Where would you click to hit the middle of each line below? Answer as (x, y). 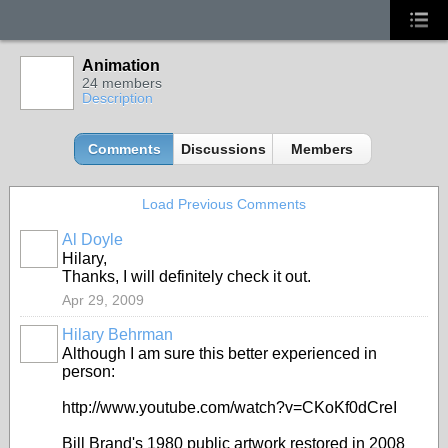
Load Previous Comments (224, 204)
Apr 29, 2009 (103, 300)
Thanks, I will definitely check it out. (186, 276)
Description (117, 98)
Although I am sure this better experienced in (219, 353)
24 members (122, 83)
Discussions (223, 149)
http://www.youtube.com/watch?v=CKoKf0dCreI (229, 407)
